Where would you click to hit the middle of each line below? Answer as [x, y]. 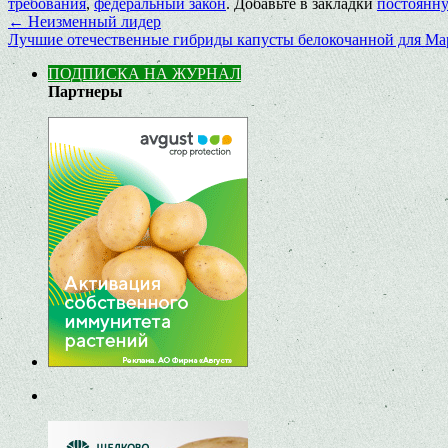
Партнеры [85, 91]
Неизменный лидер [92, 21]
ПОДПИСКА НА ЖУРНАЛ [144, 73]
